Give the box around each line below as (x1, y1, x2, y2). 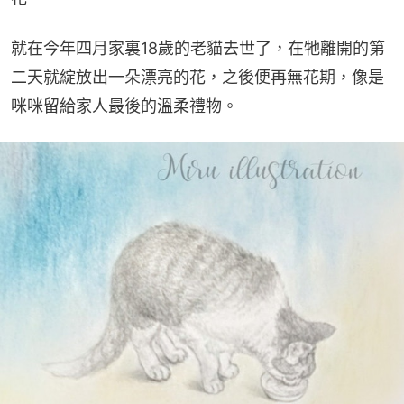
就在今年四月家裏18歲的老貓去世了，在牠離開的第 (11, 38, 385, 58)
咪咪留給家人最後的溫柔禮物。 (11, 96, 238, 115)
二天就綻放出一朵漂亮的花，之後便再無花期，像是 (11, 67, 384, 87)
